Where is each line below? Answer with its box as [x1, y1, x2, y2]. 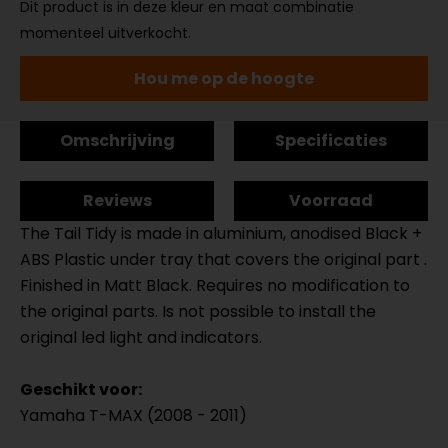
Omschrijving [59, 129, 175, 152]
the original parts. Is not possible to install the [20, 300, 376, 323]
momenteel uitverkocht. [20, 23, 191, 43]
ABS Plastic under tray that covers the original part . [20, 248, 427, 271]
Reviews [82, 189, 152, 212]
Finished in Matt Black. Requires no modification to [20, 274, 410, 297]
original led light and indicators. [20, 326, 262, 349]
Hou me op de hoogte [134, 67, 314, 90]
